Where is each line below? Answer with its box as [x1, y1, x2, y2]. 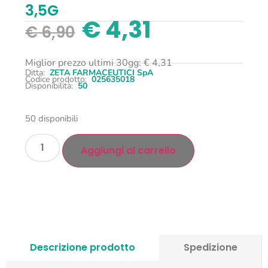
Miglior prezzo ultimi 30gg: [25, 56, 144, 69]
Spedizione [184, 240, 237, 254]
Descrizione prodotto [30, 240, 135, 254]
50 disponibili [25, 112, 78, 125]
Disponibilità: [25, 80, 74, 92]
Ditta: [25, 67, 45, 79]
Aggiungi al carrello [81, 143, 176, 157]
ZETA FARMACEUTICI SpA [50, 67, 154, 79]
